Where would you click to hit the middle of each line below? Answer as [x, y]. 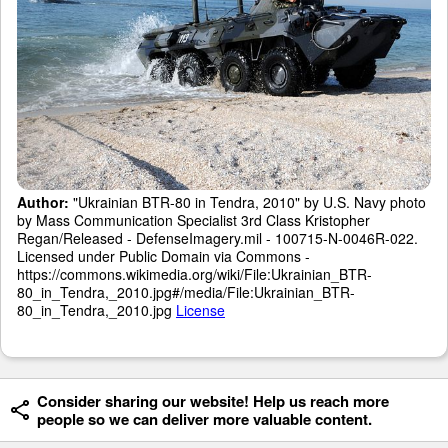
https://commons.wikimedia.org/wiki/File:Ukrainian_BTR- [194, 273]
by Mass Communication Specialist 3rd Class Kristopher [193, 219]
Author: [43, 201]
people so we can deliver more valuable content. [204, 418]
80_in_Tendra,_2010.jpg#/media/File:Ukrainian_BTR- [186, 291]
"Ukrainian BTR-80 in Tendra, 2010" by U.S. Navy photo [247, 201]
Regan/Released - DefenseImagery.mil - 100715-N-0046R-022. [217, 237]
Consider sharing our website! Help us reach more [213, 400]
